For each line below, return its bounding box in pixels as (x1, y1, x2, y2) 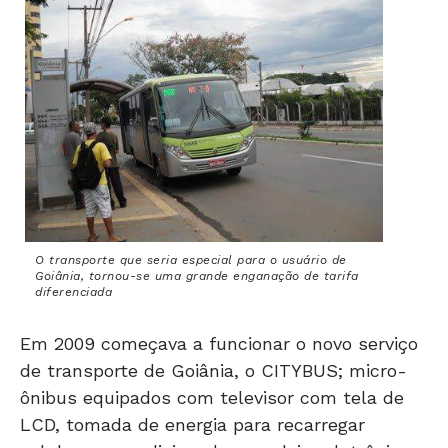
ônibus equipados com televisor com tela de (20, 386, 404, 408)
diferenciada (35, 284, 112, 299)
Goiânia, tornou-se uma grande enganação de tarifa (35, 268, 359, 283)
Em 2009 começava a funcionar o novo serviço (20, 332, 418, 354)
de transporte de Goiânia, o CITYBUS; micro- (20, 359, 407, 381)
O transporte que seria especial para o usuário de (35, 252, 347, 267)
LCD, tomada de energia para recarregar (20, 413, 365, 435)
